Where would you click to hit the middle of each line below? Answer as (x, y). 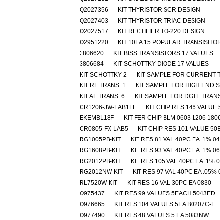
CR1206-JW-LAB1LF (108, 107)
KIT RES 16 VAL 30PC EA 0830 (169, 183)
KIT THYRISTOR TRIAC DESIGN (162, 21)
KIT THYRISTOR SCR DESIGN (159, 10)
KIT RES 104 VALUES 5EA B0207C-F (165, 204)
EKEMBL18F (97, 118)
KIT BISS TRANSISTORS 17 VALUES (163, 53)
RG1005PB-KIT (100, 139)
